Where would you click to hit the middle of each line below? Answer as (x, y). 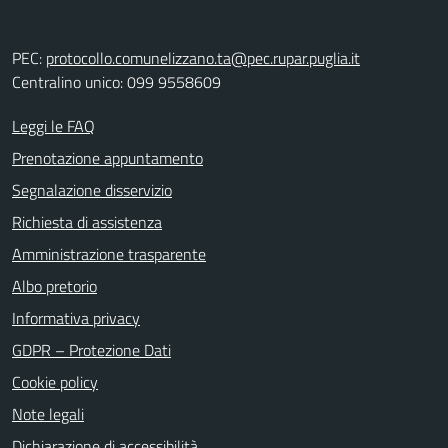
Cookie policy (55, 382)
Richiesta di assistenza (87, 222)
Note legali (48, 414)
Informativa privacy (76, 318)
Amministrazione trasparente (109, 254)
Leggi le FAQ (53, 126)
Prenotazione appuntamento (107, 158)
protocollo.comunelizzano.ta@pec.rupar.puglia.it (203, 58)
